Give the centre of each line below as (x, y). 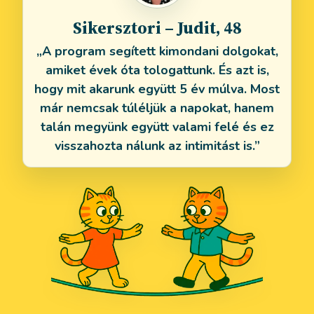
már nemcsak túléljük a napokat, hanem (157, 108)
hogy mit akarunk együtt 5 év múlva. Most (157, 89)
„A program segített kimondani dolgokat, (157, 52)
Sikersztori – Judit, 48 (157, 28)
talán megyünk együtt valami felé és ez (157, 127)
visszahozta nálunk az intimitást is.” (157, 146)
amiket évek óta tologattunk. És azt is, (157, 70)
